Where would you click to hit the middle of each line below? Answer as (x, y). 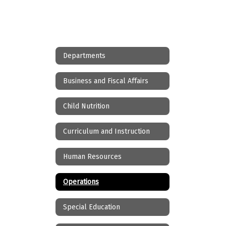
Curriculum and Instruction (106, 131)
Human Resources (92, 156)
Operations (81, 182)
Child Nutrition (86, 106)
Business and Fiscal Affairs (106, 81)
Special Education (92, 207)
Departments (84, 55)
